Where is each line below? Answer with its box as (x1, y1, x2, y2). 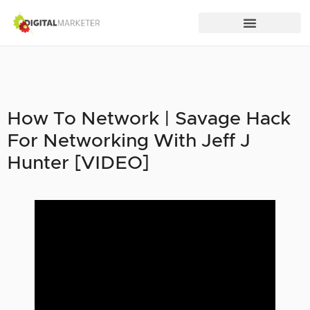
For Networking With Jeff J (7, 132, 250, 151)
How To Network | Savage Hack (7, 110, 291, 129)
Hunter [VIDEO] (7, 154, 149, 173)
